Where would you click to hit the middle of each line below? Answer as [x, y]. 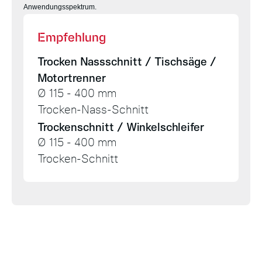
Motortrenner [72, 78]
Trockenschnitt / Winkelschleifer [121, 127]
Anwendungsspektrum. [60, 7]
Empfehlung [72, 37]
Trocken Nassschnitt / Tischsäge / [127, 61]
